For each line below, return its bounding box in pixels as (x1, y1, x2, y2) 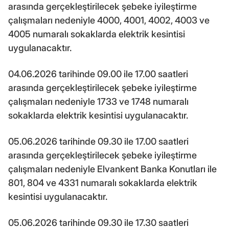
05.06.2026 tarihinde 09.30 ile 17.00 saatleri (8, 135, 189, 147)
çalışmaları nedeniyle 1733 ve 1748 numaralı (8, 96, 189, 107)
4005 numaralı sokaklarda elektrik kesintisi (8, 28, 185, 39)
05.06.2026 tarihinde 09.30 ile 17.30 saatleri (8, 217, 189, 228)
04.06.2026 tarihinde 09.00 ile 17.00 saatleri (8, 68, 188, 79)
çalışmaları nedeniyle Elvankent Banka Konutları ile (8, 163, 217, 174)
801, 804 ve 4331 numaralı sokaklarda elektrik (8, 177, 197, 188)
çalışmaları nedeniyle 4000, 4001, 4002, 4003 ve (8, 14, 210, 26)
